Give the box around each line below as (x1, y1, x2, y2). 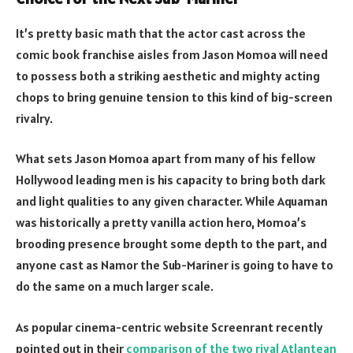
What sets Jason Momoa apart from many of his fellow (16, 150, 315, 167)
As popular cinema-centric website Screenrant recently (16, 318, 323, 335)
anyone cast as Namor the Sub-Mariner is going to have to (16, 257, 333, 273)
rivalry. (16, 110, 53, 126)
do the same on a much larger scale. (16, 278, 214, 295)
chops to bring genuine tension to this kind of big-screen (16, 88, 333, 105)
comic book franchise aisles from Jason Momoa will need (16, 46, 328, 62)
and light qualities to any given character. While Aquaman (16, 193, 328, 210)
